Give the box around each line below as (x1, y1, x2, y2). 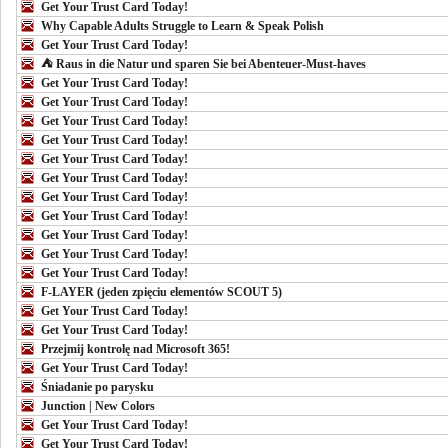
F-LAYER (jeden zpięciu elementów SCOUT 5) (41, 284, 282, 299)
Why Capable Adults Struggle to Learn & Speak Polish (41, 18, 324, 33)
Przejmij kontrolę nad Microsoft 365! (41, 341, 230, 356)
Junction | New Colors (41, 398, 155, 413)
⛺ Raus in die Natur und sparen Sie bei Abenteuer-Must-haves (41, 56, 366, 71)
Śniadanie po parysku (41, 379, 154, 394)
